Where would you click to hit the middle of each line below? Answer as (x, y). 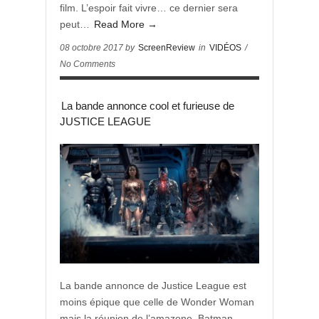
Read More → (126, 24)
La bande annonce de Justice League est (153, 286)
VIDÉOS (225, 48)
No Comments (88, 64)
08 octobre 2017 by (98, 48)
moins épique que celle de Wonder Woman (157, 302)
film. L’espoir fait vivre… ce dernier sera (149, 8)
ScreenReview (167, 48)
